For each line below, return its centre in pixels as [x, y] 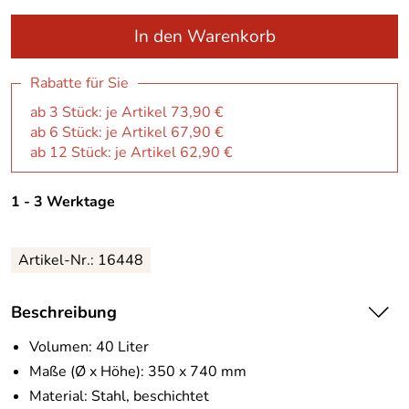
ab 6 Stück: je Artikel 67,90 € [127, 132]
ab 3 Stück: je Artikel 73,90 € [127, 112]
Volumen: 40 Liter [89, 346]
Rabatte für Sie [79, 83]
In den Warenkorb [204, 37]
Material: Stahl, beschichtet [119, 396]
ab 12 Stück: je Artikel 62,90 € [131, 152]
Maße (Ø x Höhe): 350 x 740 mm [138, 371]
